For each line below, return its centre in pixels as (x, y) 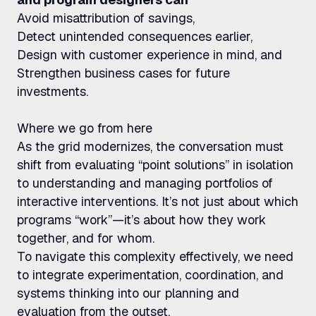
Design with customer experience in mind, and (150, 55)
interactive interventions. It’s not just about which (158, 201)
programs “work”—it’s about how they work (141, 220)
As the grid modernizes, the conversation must (150, 146)
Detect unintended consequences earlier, (135, 36)
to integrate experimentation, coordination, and (150, 275)
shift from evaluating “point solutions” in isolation (155, 165)
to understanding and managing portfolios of (145, 183)
